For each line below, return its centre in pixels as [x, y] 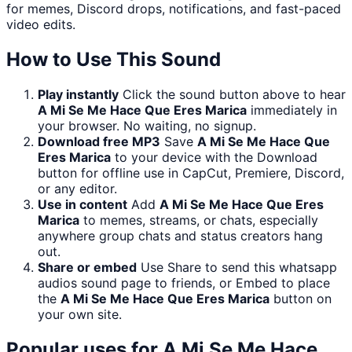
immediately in [292, 110]
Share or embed [87, 268]
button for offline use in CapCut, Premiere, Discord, [191, 173]
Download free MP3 [99, 142]
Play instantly [78, 95]
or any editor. [77, 189]
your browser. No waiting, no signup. [147, 126]
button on [301, 299]
